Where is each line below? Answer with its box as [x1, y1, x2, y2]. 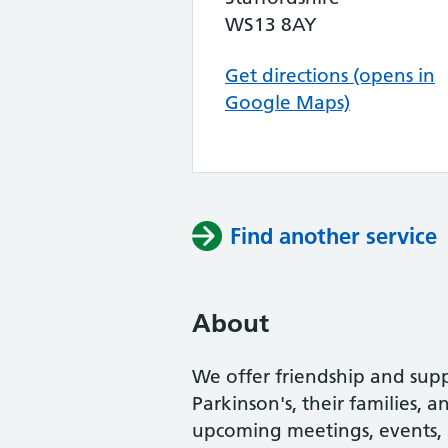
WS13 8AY [225, 13, 317, 36]
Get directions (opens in [225, 64, 435, 87]
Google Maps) [225, 91, 350, 114]
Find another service [230, 222, 437, 250]
